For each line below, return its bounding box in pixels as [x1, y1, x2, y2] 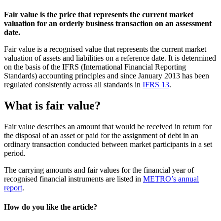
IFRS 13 [143, 80, 169, 89]
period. [4, 148, 26, 157]
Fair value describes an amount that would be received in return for [4, 122, 212, 131]
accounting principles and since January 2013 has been [37, 71, 209, 80]
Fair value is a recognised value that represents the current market [4, 44, 206, 53]
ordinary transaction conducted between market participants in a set [4, 140, 212, 148]
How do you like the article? [4, 202, 97, 211]
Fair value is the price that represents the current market [4, 10, 193, 19]
